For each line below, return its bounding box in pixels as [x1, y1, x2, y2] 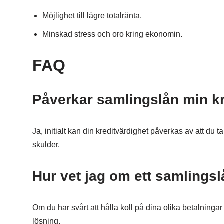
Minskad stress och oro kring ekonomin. [42, 30, 182, 38]
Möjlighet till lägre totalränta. [42, 11, 142, 20]
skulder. [32, 140, 60, 149]
